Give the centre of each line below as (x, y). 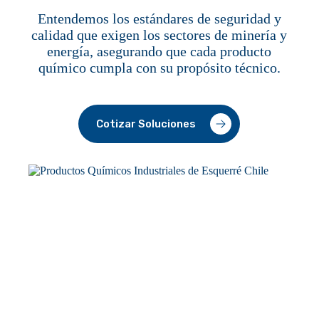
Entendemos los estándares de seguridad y (159, 19)
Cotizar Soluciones (146, 124)
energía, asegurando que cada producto (159, 51)
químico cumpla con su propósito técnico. (159, 68)
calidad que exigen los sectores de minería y (159, 35)
